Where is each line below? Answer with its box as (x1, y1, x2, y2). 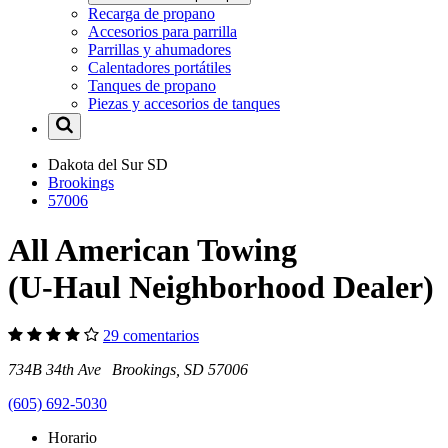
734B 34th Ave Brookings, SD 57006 (8, 361, 248, 379)
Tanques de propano (88, 77, 216, 95)
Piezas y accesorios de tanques (88, 95, 280, 113)
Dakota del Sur (48, 156, 147, 174)
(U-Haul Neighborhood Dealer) (8, 268, 434, 305)
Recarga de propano (88, 5, 215, 23)
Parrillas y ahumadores (88, 41, 231, 59)
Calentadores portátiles (88, 59, 231, 77)
